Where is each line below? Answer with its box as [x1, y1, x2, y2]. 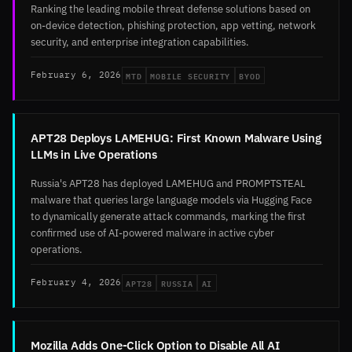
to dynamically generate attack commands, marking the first [31, 208, 306, 223]
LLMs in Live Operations [31, 145, 157, 162]
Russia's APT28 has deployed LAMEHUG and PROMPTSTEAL [31, 175, 306, 190]
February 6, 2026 [31, 69, 122, 81]
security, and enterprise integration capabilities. [31, 34, 249, 49]
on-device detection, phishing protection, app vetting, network [31, 17, 316, 32]
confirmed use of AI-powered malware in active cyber [31, 225, 274, 240]
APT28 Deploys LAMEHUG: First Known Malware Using [31, 129, 321, 145]
